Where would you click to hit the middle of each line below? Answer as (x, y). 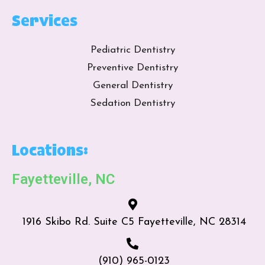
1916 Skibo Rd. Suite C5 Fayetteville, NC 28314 (134, 222)
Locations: (50, 151)
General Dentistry (132, 85)
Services (45, 21)
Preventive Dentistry (132, 67)
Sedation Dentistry (132, 103)
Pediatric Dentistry (132, 50)
